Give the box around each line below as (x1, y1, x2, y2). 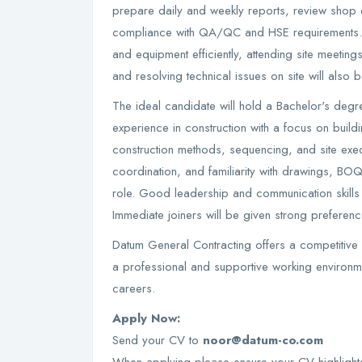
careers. (112, 280, 155, 297)
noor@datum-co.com (203, 331, 323, 349)
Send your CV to (112, 331, 203, 349)
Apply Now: (112, 309, 180, 327)
